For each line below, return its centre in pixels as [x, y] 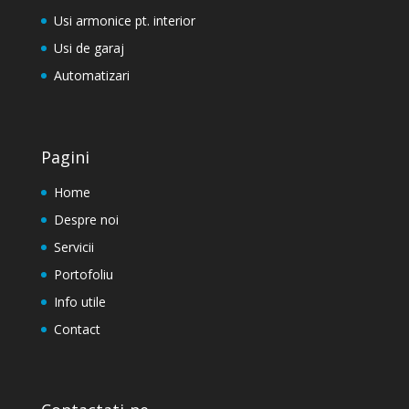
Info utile [79, 301]
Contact [77, 329]
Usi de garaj [89, 48]
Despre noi [86, 219]
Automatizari [91, 76]
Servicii [73, 246]
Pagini [65, 157]
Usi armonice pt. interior [124, 21]
